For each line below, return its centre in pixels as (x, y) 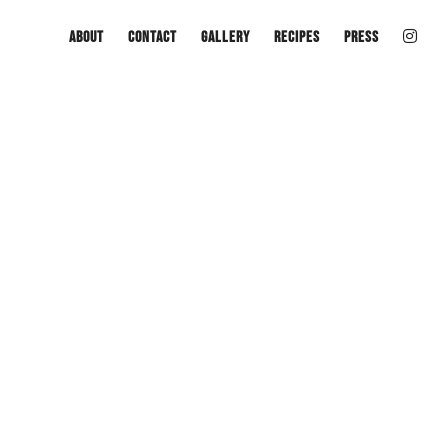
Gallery (225, 37)
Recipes (297, 37)
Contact (152, 37)
